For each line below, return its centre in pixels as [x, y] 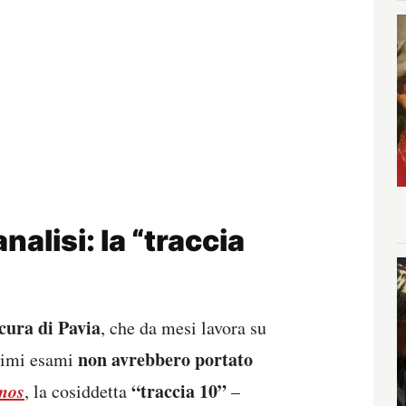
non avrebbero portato [165, 360]
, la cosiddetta [78, 391]
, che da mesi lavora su [184, 328]
